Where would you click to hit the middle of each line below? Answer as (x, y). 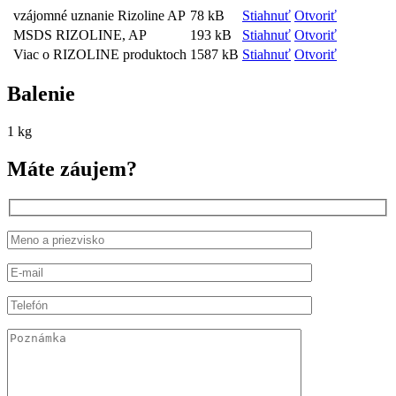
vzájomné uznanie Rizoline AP (99, 15)
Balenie (41, 94)
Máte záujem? (72, 169)
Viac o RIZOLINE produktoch (100, 54)
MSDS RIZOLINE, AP (80, 34)
